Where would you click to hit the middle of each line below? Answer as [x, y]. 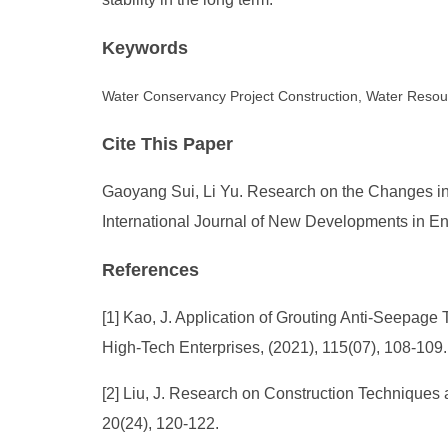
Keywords [145, 48]
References [150, 270]
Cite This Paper [167, 144]
